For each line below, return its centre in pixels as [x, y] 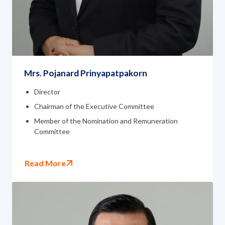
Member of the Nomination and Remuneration [106, 121]
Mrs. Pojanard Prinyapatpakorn [86, 73]
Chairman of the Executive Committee [94, 106]
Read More [45, 163]
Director [47, 91]
